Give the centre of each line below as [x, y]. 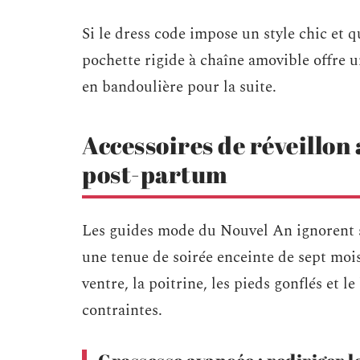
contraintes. [122, 311]
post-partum [155, 174]
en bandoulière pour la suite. [179, 87]
